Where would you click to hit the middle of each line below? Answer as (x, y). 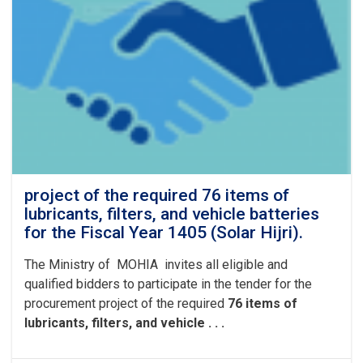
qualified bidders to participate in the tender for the (168, 284)
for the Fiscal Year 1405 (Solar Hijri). (164, 233)
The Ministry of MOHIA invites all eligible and (156, 265)
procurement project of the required (126, 303)
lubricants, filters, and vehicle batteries (172, 214)
